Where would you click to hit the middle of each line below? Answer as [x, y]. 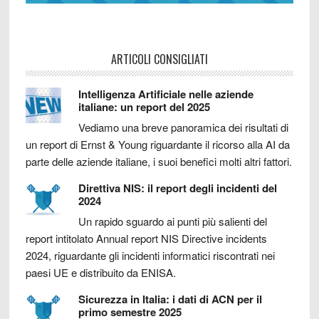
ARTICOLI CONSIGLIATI [159, 59]
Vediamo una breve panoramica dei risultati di [183, 127]
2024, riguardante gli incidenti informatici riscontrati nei [150, 256]
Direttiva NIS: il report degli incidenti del [177, 188]
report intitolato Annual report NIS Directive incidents [146, 239]
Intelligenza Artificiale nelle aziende [166, 94]
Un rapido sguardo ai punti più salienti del [172, 221]
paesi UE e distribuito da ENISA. [100, 273]
